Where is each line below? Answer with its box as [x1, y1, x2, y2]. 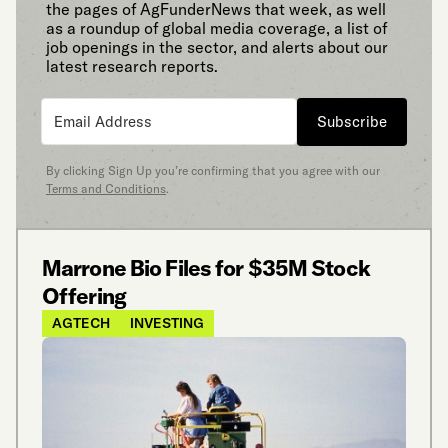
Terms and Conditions [46, 180, 166, 196]
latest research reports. [46, 56, 218, 77]
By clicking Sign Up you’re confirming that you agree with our [46, 162, 380, 178]
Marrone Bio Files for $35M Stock [42, 253, 370, 282]
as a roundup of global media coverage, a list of [46, 18, 387, 39]
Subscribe [316, 111, 387, 131]
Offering [42, 281, 126, 310]
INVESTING [130, 313, 204, 332]
